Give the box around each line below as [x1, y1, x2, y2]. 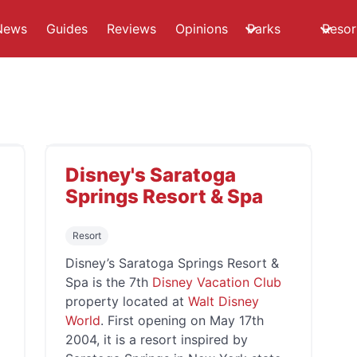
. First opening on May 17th [100, 312, 264, 328]
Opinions [175, 21, 228, 37]
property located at [65, 293, 188, 309]
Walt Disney [188, 293, 259, 309]
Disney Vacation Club [152, 274, 281, 290]
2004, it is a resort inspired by [65, 331, 248, 347]
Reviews [107, 21, 156, 37]
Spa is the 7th [65, 274, 152, 290]
